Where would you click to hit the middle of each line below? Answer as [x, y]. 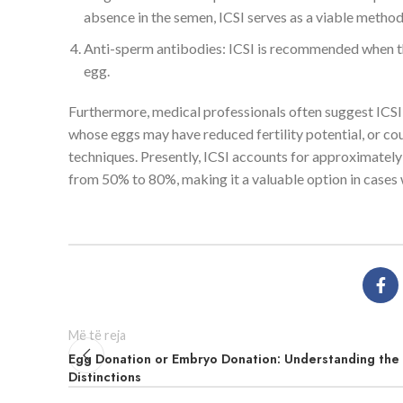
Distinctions [105, 377]
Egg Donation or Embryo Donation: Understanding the [234, 359]
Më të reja [97, 336]
